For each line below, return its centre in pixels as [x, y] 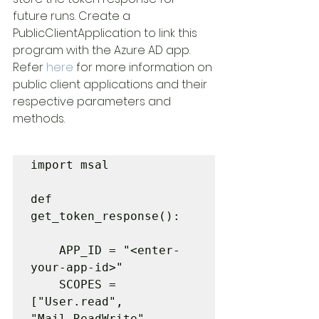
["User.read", [77, 302]
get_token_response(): [105, 216]
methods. [39, 119]
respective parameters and [93, 101]
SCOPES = [45, 284]
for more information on [144, 67]
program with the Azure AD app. [103, 50]
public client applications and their [111, 84]
